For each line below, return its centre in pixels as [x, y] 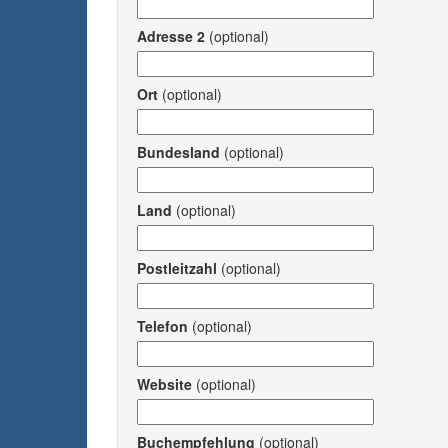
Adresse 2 [171, 36]
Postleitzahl [177, 268]
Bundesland [178, 152]
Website [164, 384]
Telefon [162, 326]
